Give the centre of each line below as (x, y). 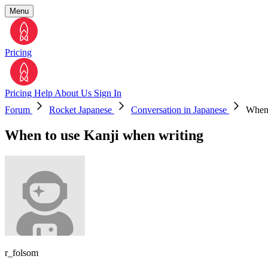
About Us (74, 93)
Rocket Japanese (82, 110)
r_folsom (22, 252)
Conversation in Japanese (180, 110)
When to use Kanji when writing (104, 135)
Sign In (108, 93)
